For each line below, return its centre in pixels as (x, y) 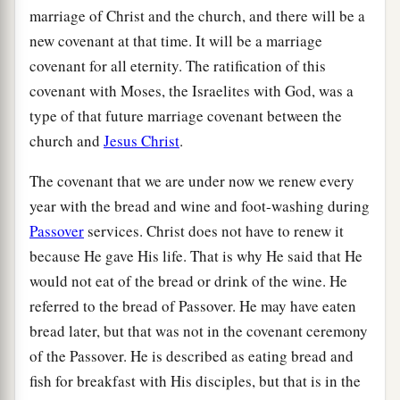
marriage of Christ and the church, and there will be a (197, 15)
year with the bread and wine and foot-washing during (200, 205)
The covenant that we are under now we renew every (192, 180)
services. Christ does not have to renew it (214, 230)
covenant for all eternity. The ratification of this (178, 65)
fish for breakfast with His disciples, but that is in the (195, 380)
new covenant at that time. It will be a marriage (176, 40)
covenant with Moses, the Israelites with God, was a (192, 90)
